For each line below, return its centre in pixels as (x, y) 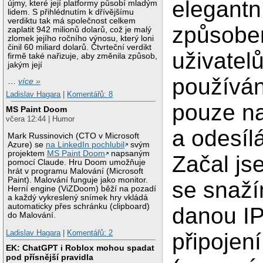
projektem (28, 154)
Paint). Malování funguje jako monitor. (78, 180)
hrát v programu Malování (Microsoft (76, 171)
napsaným (129, 154)
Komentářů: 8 (90, 94)
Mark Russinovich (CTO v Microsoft (74, 136)
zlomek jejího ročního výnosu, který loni (81, 38)
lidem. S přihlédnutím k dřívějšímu (71, 12)
